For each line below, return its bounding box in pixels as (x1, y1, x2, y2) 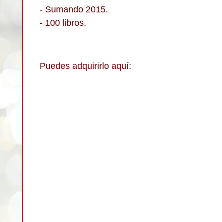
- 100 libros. (40, 17, 86, 28)
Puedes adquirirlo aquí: (40, 60, 131, 71)
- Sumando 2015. (40, 4, 108, 14)
